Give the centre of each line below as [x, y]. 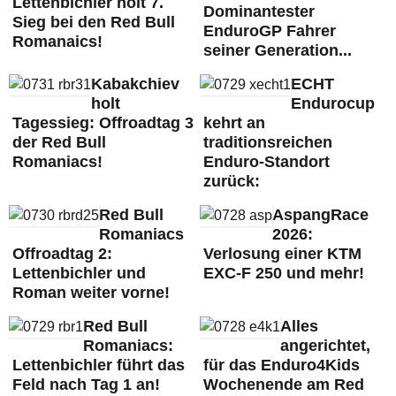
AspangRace [320, 215]
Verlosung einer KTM [282, 254]
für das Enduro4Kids [281, 365]
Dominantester [259, 11]
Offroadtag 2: [62, 254]
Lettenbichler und [79, 273]
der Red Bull [59, 142]
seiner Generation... [277, 50]
